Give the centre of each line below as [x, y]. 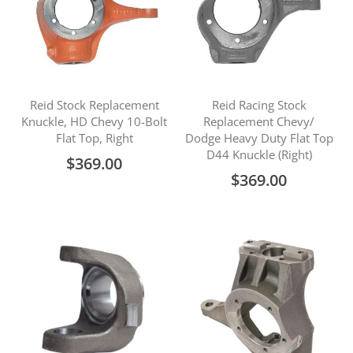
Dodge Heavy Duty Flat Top [259, 138]
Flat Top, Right [94, 138]
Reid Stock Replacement [94, 105]
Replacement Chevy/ [259, 121]
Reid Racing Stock [259, 105]
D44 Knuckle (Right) [259, 154]
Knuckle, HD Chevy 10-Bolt [94, 121]
